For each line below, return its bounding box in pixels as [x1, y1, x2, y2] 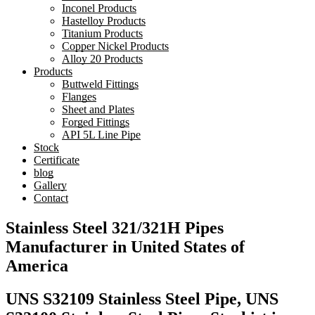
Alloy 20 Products [62, 53, 143, 65]
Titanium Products [62, 27, 143, 40]
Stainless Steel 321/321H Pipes [6, 219, 224, 238]
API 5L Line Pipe [62, 129, 141, 141]
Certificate [34, 154, 79, 167]
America [6, 257, 68, 276]
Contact [34, 192, 68, 205]
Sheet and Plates [62, 103, 134, 116]
